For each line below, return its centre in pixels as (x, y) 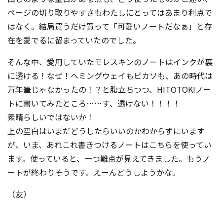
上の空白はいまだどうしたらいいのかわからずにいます (106, 131)
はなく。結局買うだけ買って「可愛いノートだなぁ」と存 (110, 26)
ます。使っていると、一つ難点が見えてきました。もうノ (109, 158)
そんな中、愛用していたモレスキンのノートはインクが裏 (110, 62)
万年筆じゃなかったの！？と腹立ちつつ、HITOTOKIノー (109, 89)
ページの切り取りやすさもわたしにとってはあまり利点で (110, 12)
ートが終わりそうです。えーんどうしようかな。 (94, 172)
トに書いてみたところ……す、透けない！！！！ (94, 103)
